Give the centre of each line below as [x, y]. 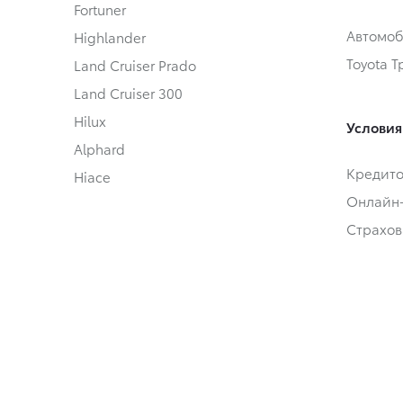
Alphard [99, 149]
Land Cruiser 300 [128, 93]
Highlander [110, 37]
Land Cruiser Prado [135, 65]
